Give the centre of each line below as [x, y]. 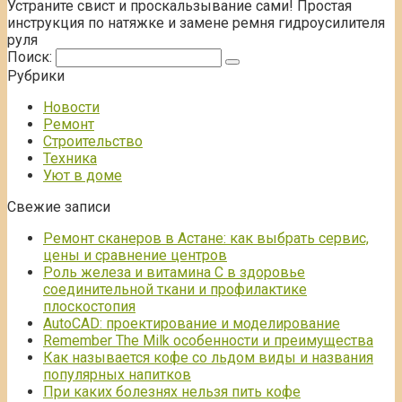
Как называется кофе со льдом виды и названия [208, 358]
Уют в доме [83, 176]
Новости [71, 108]
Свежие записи [59, 207]
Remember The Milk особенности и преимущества [208, 341]
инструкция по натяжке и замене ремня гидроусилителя [196, 23]
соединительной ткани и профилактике [175, 290]
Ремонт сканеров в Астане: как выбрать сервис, [206, 239]
